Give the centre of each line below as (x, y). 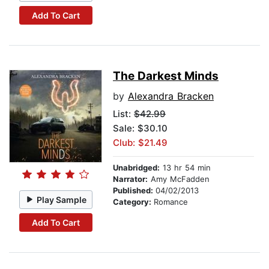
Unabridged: (136, 168)
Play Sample (62, 199)
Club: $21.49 (140, 143)
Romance (171, 202)
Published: (134, 191)
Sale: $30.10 (140, 128)
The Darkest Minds (166, 76)
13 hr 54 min (185, 168)
